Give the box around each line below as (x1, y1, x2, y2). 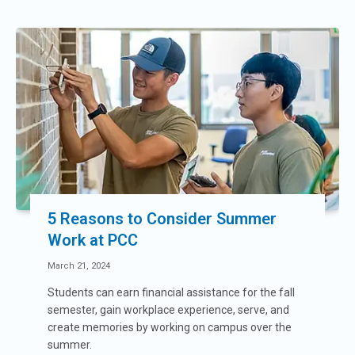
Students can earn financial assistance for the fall (48, 285, 295, 299)
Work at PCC (48, 230, 138, 250)
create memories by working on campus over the (48, 320, 292, 334)
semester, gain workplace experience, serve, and (48, 303, 289, 316)
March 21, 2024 (48, 260, 110, 271)
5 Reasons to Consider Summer (48, 208, 277, 228)
